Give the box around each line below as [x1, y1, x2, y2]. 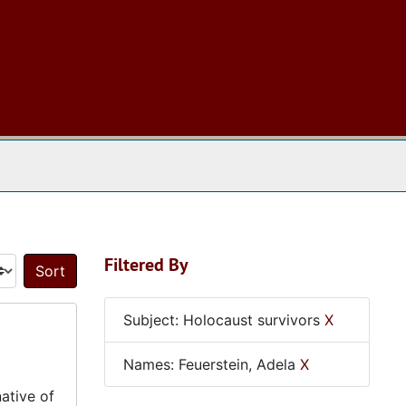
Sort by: [74, 271, 130, 290]
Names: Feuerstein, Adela [122, 355, 300, 373]
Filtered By [103, 253, 188, 276]
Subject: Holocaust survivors [122, 311, 324, 329]
